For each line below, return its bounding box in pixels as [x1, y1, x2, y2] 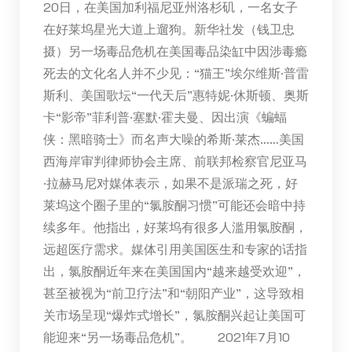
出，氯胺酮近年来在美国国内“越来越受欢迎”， [42, 262, 306, 279]
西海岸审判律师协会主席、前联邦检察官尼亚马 [42, 152, 307, 169]
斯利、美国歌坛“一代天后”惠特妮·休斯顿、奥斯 [42, 86, 309, 103]
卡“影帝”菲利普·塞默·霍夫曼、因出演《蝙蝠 [42, 108, 287, 125]
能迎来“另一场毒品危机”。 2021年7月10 [42, 328, 290, 345]
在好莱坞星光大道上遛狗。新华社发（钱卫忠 [42, 20, 295, 37]
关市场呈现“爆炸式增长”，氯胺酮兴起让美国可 [42, 306, 306, 323]
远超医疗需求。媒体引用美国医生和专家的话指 [42, 240, 307, 257]
